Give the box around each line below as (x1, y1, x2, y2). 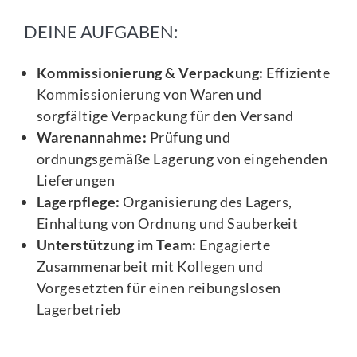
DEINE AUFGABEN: (23, 21, 178, 43)
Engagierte (196, 236, 271, 254)
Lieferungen (36, 171, 116, 190)
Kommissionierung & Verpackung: (36, 64, 264, 82)
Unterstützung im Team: (36, 236, 197, 254)
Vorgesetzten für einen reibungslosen (36, 279, 281, 297)
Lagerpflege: (36, 193, 120, 211)
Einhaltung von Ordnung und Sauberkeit (36, 214, 299, 233)
